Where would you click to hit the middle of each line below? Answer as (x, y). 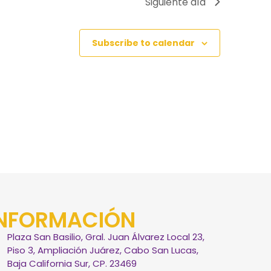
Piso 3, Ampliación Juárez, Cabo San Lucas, (103, 250)
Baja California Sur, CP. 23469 (72, 263)
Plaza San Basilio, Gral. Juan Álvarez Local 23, (106, 237)
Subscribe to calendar (143, 43)
